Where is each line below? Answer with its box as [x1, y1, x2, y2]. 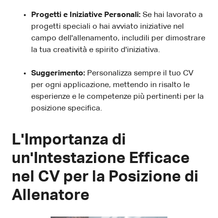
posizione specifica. [31, 104, 102, 112]
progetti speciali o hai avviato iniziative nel [31, 22, 184, 31]
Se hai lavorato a [143, 11, 203, 19]
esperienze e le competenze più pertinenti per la [31, 92, 204, 101]
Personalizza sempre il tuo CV [85, 69, 194, 77]
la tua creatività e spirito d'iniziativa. [31, 46, 160, 54]
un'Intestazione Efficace [12, 150, 190, 166]
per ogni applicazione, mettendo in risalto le [31, 81, 190, 89]
